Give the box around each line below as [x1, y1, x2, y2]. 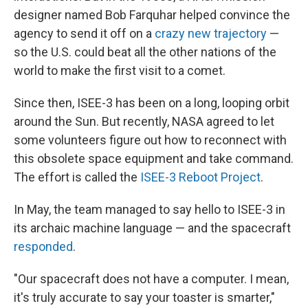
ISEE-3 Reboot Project [140, 169, 261, 184]
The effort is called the [14, 169, 140, 184]
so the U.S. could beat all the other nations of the [14, 44, 276, 59]
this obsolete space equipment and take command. [14, 151, 294, 166]
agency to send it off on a [14, 25, 155, 41]
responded [14, 239, 73, 254]
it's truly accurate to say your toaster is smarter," [14, 289, 275, 305]
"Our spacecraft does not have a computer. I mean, [14, 271, 289, 286]
